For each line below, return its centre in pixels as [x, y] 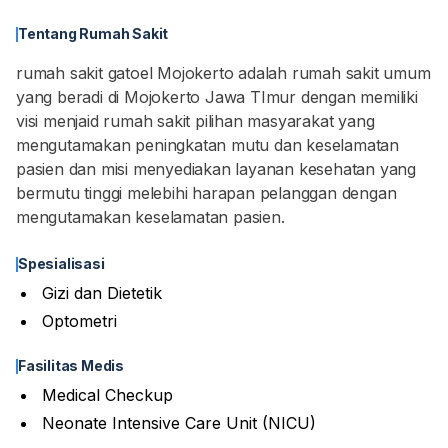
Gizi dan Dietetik [102, 293]
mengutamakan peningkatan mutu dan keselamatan [207, 145]
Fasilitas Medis [71, 365]
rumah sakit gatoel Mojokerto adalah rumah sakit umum [223, 73]
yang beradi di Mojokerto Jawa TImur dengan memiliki [217, 97]
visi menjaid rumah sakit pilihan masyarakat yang [195, 121]
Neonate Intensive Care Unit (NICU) [179, 423]
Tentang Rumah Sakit [93, 33]
